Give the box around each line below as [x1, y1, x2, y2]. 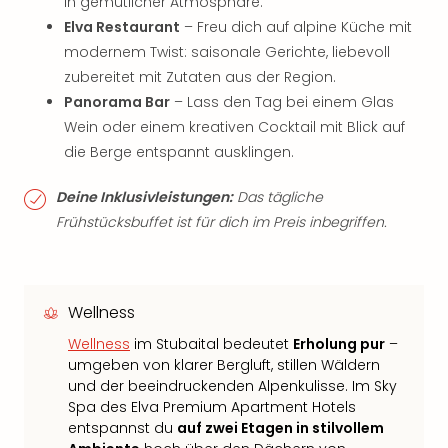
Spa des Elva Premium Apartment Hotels [68, 397, 356, 417]
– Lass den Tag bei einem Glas [170, 92, 394, 112]
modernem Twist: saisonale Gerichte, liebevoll [64, 42, 390, 62]
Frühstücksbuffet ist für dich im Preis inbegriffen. [56, 212, 387, 232]
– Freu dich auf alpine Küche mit [180, 17, 412, 37]
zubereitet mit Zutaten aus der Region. [64, 67, 336, 87]
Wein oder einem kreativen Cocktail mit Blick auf [64, 117, 405, 137]
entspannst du [68, 418, 177, 438]
